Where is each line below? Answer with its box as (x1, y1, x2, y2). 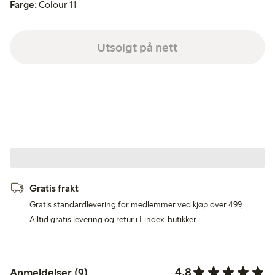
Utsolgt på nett (97, 39, 178, 55)
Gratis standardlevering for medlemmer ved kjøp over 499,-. (29, 199, 247, 211)
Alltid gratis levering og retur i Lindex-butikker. (29, 214, 198, 225)
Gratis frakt (29, 182, 79, 195)
